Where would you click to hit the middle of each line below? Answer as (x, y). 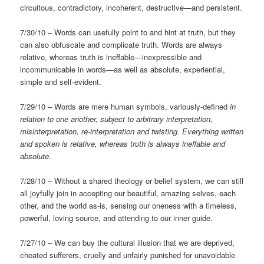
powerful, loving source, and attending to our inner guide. (117, 217)
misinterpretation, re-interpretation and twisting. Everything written (132, 131)
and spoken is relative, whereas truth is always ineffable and (123, 143)
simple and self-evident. (61, 81)
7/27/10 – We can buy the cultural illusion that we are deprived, (128, 242)
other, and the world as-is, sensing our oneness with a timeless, (129, 205)
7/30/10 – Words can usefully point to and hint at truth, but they (128, 32)
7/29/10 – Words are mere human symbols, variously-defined (125, 106)
